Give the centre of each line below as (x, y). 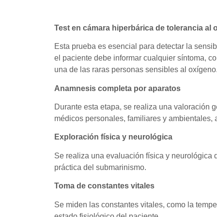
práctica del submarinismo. (100, 167)
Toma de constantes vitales (104, 186)
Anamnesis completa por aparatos (117, 88)
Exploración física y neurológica (113, 137)
